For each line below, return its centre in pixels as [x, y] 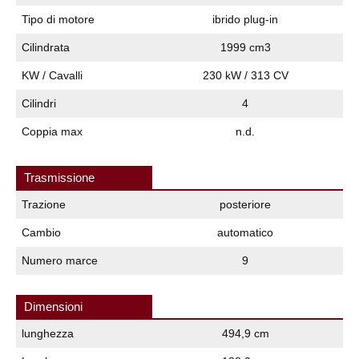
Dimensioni [53, 306]
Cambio [41, 232]
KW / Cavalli [52, 75]
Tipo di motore [58, 19]
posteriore [245, 204]
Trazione [44, 204]
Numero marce [60, 260]
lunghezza [48, 333]
